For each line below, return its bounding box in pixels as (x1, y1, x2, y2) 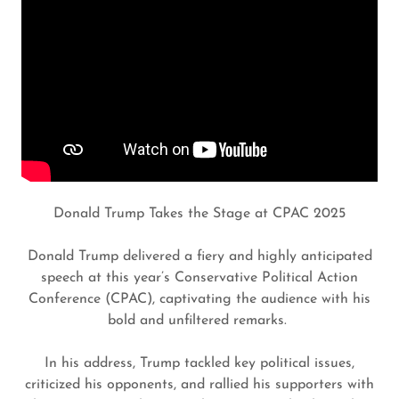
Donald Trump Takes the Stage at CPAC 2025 (53, 207, 346, 221)
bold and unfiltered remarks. (108, 313, 291, 328)
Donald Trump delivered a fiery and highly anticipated (27, 249, 372, 264)
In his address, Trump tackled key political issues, (45, 356, 354, 370)
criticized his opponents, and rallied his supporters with (25, 378, 374, 392)
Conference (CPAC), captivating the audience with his (28, 292, 370, 306)
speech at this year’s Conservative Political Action (41, 271, 358, 285)
